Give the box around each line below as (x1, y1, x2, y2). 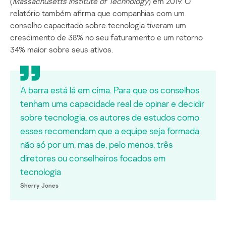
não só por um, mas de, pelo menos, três (20, 138, 173, 150)
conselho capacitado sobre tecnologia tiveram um (10, 20, 186, 30)
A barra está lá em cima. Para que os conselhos (20, 84, 199, 95)
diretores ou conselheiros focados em (20, 152, 165, 163)
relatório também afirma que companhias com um (10, 8, 185, 18)
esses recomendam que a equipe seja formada (20, 125, 199, 136)
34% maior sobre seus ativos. (10, 44, 113, 54)
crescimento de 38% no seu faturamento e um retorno (10, 32, 203, 42)
